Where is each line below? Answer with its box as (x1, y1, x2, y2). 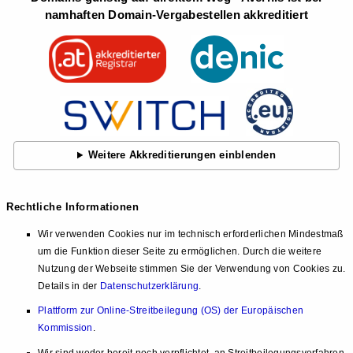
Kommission (38, 322, 93, 334)
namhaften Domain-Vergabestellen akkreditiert (44, 7, 309, 21)
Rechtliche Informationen (6, 200, 139, 213)
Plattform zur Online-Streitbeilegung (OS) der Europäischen (38, 305, 304, 317)
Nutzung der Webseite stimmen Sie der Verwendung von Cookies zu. (38, 262, 346, 274)
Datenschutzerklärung (99, 280, 199, 292)
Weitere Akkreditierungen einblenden (87, 149, 276, 162)
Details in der (38, 280, 100, 292)
